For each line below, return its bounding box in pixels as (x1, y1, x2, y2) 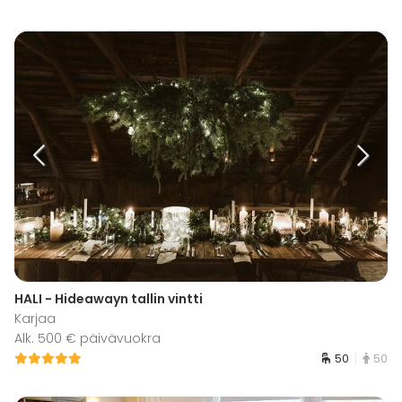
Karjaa (14, 309, 56, 328)
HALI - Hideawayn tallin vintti (14, 289, 203, 308)
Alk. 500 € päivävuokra (14, 328, 161, 347)
